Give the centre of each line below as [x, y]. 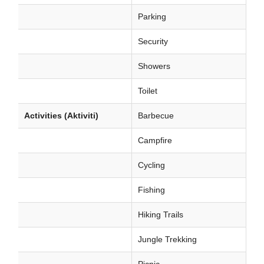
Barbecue [156, 115]
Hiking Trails [161, 214]
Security [153, 41]
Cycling [151, 165]
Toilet [148, 91]
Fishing [151, 190]
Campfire [155, 140]
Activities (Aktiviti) [61, 115]
